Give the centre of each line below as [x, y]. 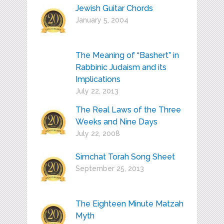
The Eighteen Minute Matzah [129, 204]
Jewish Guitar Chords [114, 8]
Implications [98, 79]
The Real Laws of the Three [128, 110]
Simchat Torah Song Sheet [125, 157]
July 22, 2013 [97, 91]
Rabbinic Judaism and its [121, 67]
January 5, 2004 [102, 20]
